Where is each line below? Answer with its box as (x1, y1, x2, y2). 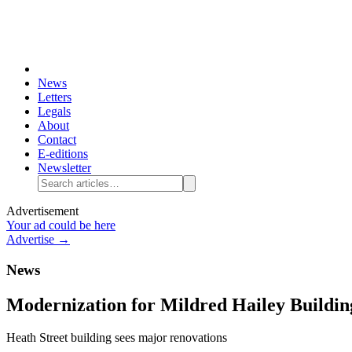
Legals (38, 104, 71, 118)
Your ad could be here (6, 218, 115, 232)
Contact (38, 132, 76, 146)
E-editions (38, 146, 88, 160)
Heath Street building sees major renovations (6, 331, 227, 345)
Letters (38, 90, 71, 104)
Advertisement (6, 203, 79, 218)
